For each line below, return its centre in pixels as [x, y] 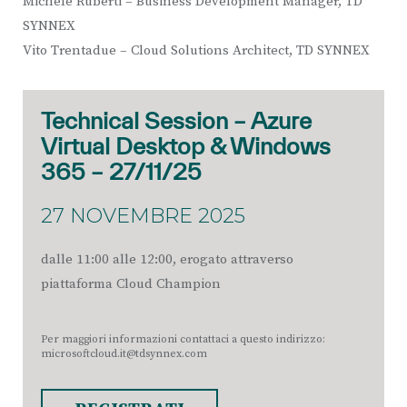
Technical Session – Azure [176, 120]
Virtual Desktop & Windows [186, 146]
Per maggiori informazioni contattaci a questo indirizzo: [183, 339]
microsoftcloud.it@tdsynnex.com [124, 354]
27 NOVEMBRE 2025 [143, 216]
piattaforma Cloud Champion [131, 284]
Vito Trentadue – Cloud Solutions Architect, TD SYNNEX [196, 50]
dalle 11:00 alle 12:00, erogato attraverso [167, 259]
